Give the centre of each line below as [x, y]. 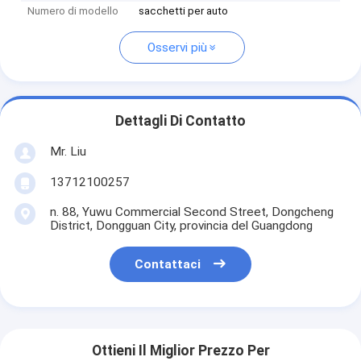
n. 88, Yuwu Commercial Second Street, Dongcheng [191, 212]
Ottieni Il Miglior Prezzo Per [180, 351]
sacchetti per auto [184, 11]
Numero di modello [73, 11]
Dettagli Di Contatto [180, 121]
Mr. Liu [68, 151]
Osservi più [177, 48]
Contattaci [168, 265]
